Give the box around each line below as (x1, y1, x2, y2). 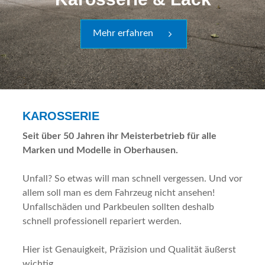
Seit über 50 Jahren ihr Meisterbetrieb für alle (22, 131, 216, 141)
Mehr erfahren (93, 28, 153, 38)
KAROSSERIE (22, 109, 99, 122)
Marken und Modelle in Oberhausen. (22, 146, 178, 155)
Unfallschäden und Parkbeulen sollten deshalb (22, 202, 214, 212)
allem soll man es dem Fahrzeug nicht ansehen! (22, 188, 215, 198)
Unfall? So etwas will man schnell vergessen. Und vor (22, 174, 243, 183)
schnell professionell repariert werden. (22, 216, 182, 226)
